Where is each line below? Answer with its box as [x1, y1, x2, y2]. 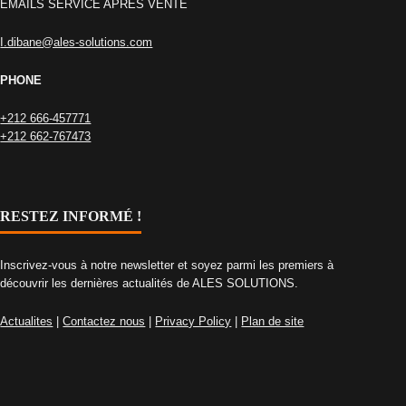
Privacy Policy [155, 314, 232, 329]
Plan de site [241, 314, 304, 329]
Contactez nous [63, 314, 146, 329]
